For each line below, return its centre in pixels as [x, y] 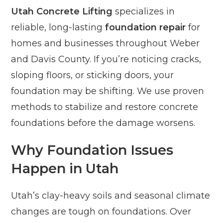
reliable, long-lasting [58, 28]
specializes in [144, 12]
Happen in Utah [65, 169]
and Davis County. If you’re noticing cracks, [106, 59]
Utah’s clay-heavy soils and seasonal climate [111, 196]
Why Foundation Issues [92, 150]
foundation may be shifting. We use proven [108, 91]
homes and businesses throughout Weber [106, 44]
